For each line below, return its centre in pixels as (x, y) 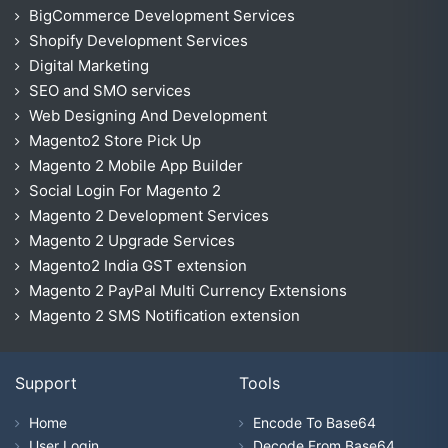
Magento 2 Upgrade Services (132, 240)
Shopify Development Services (138, 40)
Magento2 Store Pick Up (115, 140)
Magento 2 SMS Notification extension (164, 315)
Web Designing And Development (148, 115)
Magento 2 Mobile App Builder (136, 165)
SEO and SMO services (110, 90)
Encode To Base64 (314, 422)
